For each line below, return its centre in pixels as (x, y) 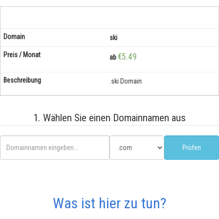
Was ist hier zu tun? (109, 203)
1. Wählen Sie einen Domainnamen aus (109, 118)
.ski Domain (126, 81)
